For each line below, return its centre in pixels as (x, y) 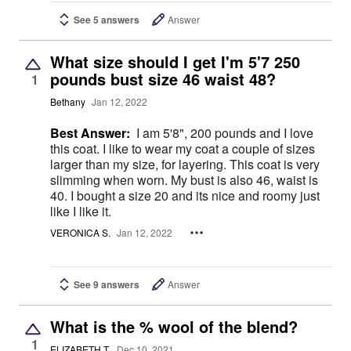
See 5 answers (107, 20)
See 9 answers (107, 285)
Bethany (68, 102)
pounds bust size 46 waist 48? (163, 79)
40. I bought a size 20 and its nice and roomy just (60, 196)
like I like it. (81, 212)
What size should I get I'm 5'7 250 (175, 62)
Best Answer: (90, 133)
